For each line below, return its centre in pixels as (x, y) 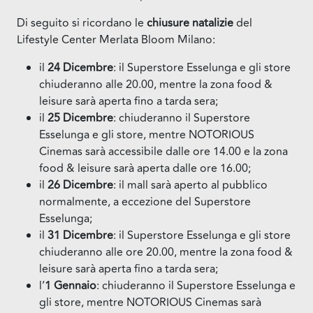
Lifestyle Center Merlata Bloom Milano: (116, 39)
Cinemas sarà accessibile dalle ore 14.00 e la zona (163, 151)
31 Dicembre (80, 235)
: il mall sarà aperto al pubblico (190, 185)
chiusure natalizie (190, 23)
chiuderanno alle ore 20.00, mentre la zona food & (166, 252)
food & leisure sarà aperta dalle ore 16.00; (145, 168)
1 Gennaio (71, 285)
